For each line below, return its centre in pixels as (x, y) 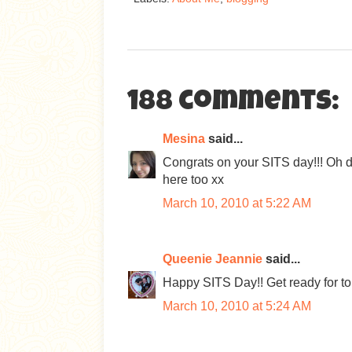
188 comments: (233, 104)
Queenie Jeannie (213, 259)
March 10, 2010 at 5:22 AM (237, 203)
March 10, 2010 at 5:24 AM (237, 306)
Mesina (184, 139)
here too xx (193, 180)
